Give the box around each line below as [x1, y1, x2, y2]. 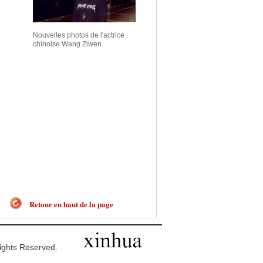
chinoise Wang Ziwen [33, 40, 102, 48]
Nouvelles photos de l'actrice [33, 31, 124, 39]
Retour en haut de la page [29, 198, 113, 210]
